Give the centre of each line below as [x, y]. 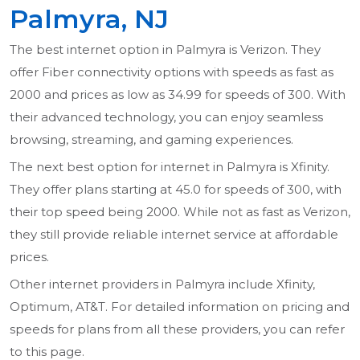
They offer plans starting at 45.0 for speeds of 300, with [176, 190]
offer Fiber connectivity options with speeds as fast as [172, 72]
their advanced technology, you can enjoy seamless [166, 117]
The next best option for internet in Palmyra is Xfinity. [170, 167]
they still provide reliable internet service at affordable [174, 235]
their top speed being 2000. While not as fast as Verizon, [180, 212]
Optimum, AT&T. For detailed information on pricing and [180, 307]
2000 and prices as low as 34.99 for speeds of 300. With [178, 95]
